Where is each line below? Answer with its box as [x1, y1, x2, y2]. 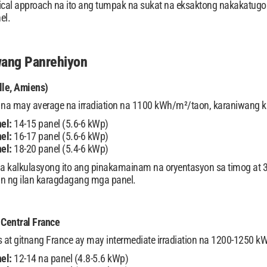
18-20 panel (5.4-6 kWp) [11, 142, 108, 155]
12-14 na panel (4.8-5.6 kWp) [11, 252, 128, 265]
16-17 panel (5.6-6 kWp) [11, 130, 108, 142]
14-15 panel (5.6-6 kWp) [11, 117, 108, 130]
